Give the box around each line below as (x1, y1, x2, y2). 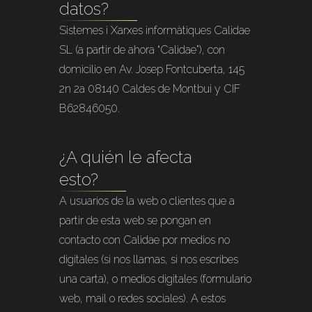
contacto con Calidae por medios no (59, 233, 231, 247)
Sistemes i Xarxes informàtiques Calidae (59, 24, 251, 37)
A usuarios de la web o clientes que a (59, 194, 235, 208)
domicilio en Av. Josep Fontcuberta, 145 (59, 63, 245, 76)
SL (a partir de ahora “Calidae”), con (59, 43, 226, 56)
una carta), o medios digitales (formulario (59, 272, 252, 286)
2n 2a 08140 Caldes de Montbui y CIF (59, 82, 241, 95)
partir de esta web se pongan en (59, 214, 212, 227)
